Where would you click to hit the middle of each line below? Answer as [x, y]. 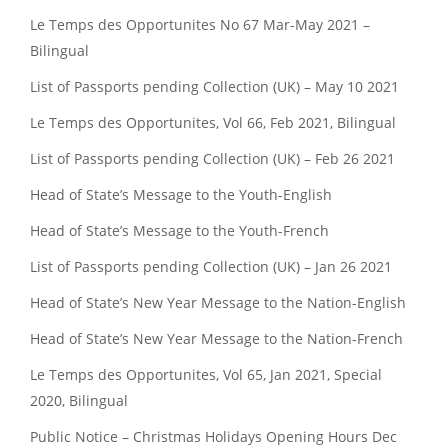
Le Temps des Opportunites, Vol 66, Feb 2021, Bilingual [213, 122]
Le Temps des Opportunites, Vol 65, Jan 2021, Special [206, 374]
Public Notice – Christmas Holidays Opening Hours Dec [213, 436]
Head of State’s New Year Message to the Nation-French [216, 338]
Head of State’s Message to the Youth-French [179, 230]
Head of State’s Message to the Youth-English [181, 194]
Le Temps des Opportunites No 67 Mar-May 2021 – [200, 24]
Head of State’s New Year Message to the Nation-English [218, 302]
